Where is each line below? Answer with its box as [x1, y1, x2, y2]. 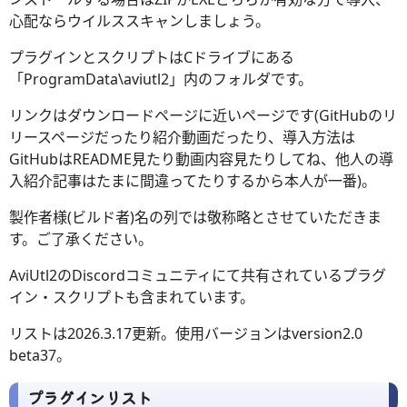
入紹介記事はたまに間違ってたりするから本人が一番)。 [9, 171, 376, 192]
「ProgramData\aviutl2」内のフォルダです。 [9, 69, 313, 90]
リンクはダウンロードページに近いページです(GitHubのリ [9, 105, 397, 126]
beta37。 [9, 345, 71, 366]
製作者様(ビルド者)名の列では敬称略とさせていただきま [9, 207, 382, 228]
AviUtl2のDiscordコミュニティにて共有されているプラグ [9, 265, 386, 286]
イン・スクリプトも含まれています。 [9, 287, 254, 308]
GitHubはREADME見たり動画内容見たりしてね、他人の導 [9, 149, 393, 170]
